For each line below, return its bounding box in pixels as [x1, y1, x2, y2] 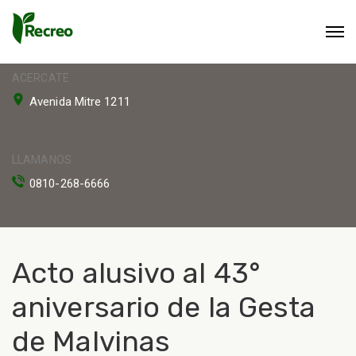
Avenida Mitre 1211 [29, 95, 130, 109]
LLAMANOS [12, 153, 72, 166]
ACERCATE [12, 72, 69, 84]
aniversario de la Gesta [12, 290, 316, 324]
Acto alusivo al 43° [12, 256, 261, 290]
